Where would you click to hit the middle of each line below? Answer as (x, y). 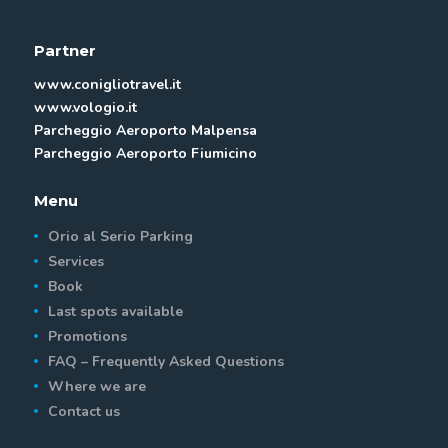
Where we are (96, 386)
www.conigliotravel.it (107, 85)
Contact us (83, 411)
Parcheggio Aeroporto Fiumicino (145, 154)
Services (75, 261)
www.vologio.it (85, 108)
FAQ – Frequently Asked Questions (165, 361)
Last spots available (115, 311)
